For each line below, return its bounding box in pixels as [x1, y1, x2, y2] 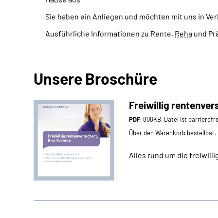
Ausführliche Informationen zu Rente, [45, 29, 175, 38]
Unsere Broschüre [34, 69, 157, 88]
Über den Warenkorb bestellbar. [129, 129, 217, 137]
